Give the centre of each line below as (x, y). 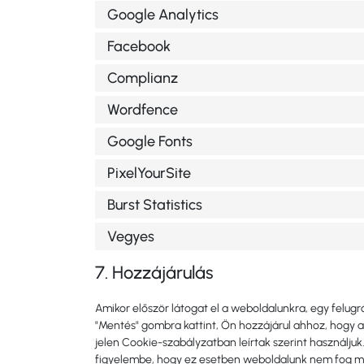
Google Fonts (150, 141)
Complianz (143, 78)
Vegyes (131, 236)
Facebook (139, 46)
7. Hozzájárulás (154, 273)
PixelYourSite (149, 173)
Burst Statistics (155, 204)
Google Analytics (163, 14)
